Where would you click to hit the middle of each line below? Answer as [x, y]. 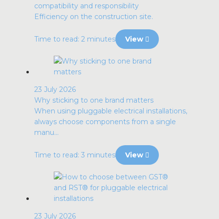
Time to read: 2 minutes [75, 39]
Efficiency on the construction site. [94, 17]
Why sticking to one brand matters [94, 100]
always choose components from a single [105, 122]
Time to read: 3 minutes [75, 155]
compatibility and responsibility [87, 6]
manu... [46, 132]
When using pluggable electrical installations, [111, 111]
